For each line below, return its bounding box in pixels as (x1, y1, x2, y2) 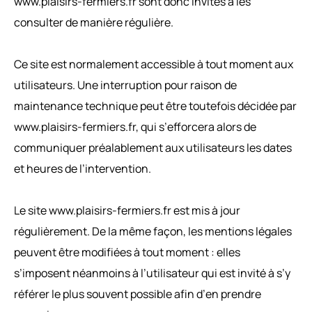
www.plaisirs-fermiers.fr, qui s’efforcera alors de (14, 118, 256, 134)
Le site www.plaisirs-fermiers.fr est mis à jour (14, 202, 240, 218)
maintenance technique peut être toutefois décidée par (14, 97, 297, 114)
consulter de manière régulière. (14, 14, 173, 30)
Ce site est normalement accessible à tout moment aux (14, 56, 293, 72)
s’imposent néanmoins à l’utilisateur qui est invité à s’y (14, 265, 290, 281)
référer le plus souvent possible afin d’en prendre (14, 286, 261, 302)
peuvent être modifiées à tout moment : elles (14, 244, 240, 260)
